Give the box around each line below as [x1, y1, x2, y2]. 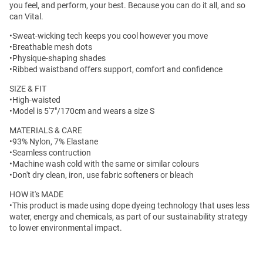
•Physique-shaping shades [9, 53, 106, 63]
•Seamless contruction [9, 147, 91, 157]
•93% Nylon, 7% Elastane [9, 136, 98, 146]
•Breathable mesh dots [9, 42, 92, 52]
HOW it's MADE [9, 189, 63, 199]
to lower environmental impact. [9, 222, 122, 232]
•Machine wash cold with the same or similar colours [9, 159, 199, 168]
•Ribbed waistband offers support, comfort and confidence [9, 64, 222, 74]
